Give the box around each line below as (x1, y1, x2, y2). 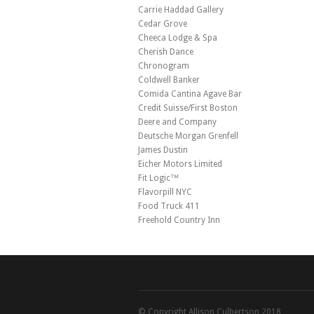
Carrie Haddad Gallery (138, 5, 224, 15)
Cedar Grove (138, 19, 187, 29)
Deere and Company (138, 117, 217, 127)
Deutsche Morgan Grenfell (138, 131, 238, 141)
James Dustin (138, 145, 188, 155)
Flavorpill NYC (138, 187, 192, 197)
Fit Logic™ (138, 173, 179, 183)
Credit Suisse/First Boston (138, 103, 238, 113)
